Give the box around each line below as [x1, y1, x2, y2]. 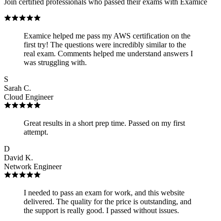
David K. [4, 153, 33, 162]
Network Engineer [4, 162, 62, 171]
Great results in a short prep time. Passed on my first [24, 118, 185, 127]
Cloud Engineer [4, 92, 53, 101]
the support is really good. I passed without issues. [24, 206, 179, 215]
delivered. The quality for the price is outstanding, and [24, 197, 191, 206]
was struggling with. [24, 58, 87, 67]
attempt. [24, 127, 48, 136]
